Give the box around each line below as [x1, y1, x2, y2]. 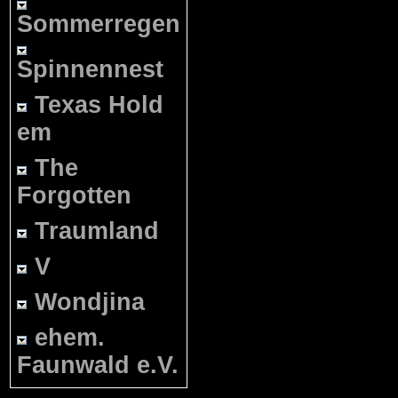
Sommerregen [17, 11, 180, 37]
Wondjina [35, 289, 145, 315]
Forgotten [17, 182, 131, 209]
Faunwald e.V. [17, 352, 179, 378]
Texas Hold [35, 92, 163, 118]
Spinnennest [17, 56, 163, 83]
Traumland [35, 218, 159, 244]
